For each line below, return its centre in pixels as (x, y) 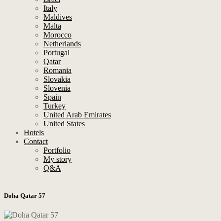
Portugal (56, 53)
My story (57, 159)
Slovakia (57, 79)
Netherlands (62, 44)
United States (64, 124)
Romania (57, 70)
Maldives (58, 17)
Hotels (34, 132)
